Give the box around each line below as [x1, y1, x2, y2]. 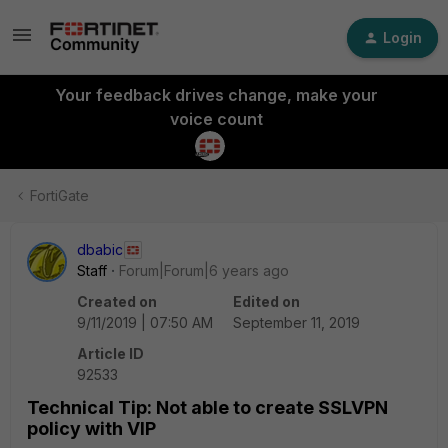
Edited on [233, 293, 300, 310]
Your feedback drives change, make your [54, 85, 378, 105]
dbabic [77, 241, 123, 258]
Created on [77, 293, 157, 310]
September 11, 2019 [233, 314, 360, 331]
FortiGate [30, 187, 89, 204]
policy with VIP [27, 418, 156, 439]
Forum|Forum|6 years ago [119, 262, 289, 279]
